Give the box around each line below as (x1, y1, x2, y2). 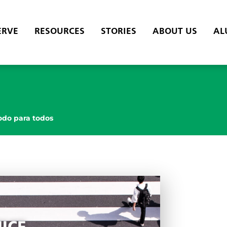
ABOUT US (152, 27, 197, 36)
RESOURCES (34, 27, 85, 36)
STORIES (100, 27, 136, 36)
